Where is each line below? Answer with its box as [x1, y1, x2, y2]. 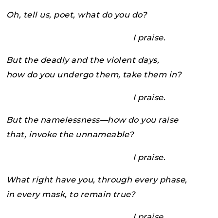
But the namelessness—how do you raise [6, 115, 179, 125]
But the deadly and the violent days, [6, 55, 160, 65]
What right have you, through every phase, [6, 174, 187, 184]
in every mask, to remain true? [6, 189, 135, 199]
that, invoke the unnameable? [6, 129, 134, 140]
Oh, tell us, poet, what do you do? [6, 10, 147, 20]
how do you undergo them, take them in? [6, 70, 182, 80]
